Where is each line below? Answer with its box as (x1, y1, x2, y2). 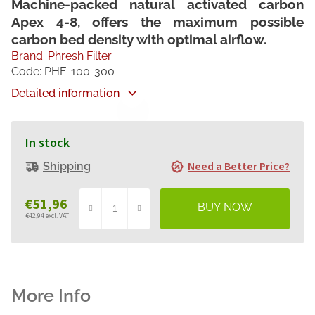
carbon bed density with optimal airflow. (11, 32, 266, 48)
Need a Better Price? (188, 159, 290, 175)
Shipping (43, 160, 91, 174)
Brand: (11, 49, 48, 63)
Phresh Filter (48, 49, 112, 63)
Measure (25, 219, 65, 236)
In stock (25, 134, 70, 153)
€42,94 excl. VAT (25, 210, 69, 221)
